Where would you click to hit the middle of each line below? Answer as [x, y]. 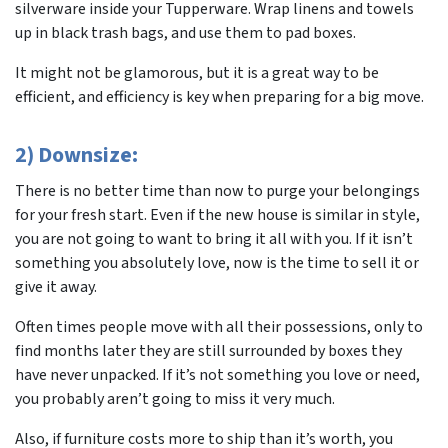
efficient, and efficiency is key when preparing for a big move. [219, 97]
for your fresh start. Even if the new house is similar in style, [217, 215]
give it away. [56, 287]
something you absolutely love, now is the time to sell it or [217, 263]
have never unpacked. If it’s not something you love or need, [217, 375]
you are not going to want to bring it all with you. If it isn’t [214, 239]
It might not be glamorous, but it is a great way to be [197, 73]
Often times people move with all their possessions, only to [219, 327]
